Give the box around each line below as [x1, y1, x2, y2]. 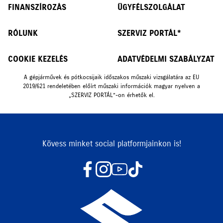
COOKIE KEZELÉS [8, 53, 68, 64]
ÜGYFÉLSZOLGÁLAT [117, 1, 185, 12]
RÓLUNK [8, 27, 38, 38]
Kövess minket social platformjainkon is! [42, 138, 181, 148]
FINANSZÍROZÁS [8, 1, 66, 12]
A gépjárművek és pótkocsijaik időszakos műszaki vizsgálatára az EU [24, 73, 199, 81]
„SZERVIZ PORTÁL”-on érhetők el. [68, 91, 155, 99]
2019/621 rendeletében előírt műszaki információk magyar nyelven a [23, 82, 200, 90]
